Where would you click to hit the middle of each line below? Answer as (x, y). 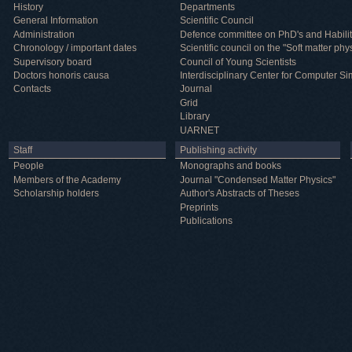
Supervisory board (53, 62)
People (29, 166)
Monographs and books (231, 166)
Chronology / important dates (75, 48)
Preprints (200, 207)
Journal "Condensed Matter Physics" (258, 180)
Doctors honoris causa (62, 75)
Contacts (33, 89)
